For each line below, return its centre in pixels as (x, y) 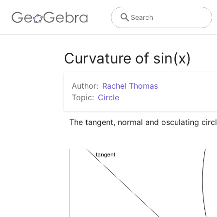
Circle (108, 97)
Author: (85, 86)
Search (142, 17)
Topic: (83, 97)
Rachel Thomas (130, 86)
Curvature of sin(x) (128, 58)
